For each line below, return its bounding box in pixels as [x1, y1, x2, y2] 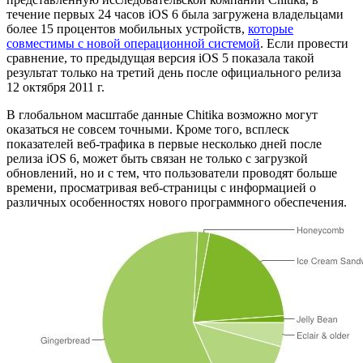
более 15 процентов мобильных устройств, [6, 21, 248, 36]
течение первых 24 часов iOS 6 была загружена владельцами [6, 6, 344, 21]
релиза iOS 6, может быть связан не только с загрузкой [6, 151, 308, 165]
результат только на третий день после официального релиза [6, 65, 341, 79]
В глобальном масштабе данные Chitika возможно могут [6, 107, 318, 122]
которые [248, 21, 293, 36]
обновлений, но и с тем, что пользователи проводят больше [6, 165, 337, 180]
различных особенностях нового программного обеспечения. [6, 194, 347, 209]
